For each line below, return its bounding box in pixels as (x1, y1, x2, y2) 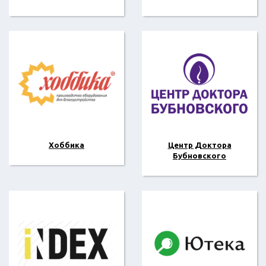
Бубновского (173, 151, 226, 160)
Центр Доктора (167, 140, 232, 149)
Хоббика (49, 140, 84, 149)
